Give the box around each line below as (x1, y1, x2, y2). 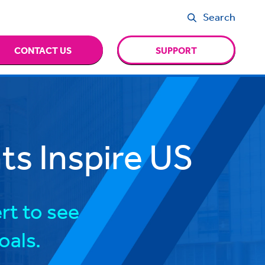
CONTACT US (14, 44, 72, 56)
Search (203, 9, 236, 23)
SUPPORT (156, 44, 198, 56)
